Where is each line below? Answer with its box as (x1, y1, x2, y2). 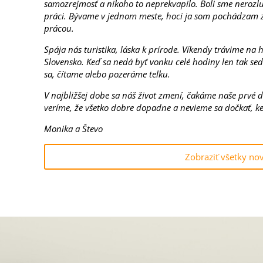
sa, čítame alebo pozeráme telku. (44, 68, 171, 80)
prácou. (44, 22, 75, 34)
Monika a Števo (44, 123, 108, 134)
